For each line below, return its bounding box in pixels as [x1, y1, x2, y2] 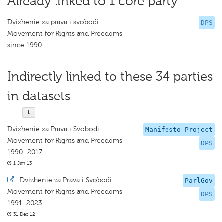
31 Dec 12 [12, 211, 35, 217]
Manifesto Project [145, 126, 213, 133]
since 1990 [7, 41, 42, 49]
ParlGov [185, 177, 213, 184]
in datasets [7, 88, 70, 104]
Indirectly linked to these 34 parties [7, 69, 213, 84]
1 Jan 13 [12, 160, 32, 166]
